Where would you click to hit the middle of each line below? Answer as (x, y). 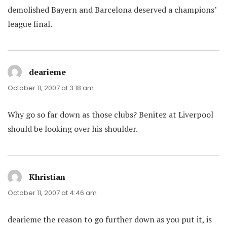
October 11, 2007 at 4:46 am (52, 193)
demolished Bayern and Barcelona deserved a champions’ (112, 10)
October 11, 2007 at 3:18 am (51, 88)
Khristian (47, 177)
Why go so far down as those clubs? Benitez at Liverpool (110, 115)
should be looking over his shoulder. (73, 129)
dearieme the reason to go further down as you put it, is (110, 219)
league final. (30, 24)
